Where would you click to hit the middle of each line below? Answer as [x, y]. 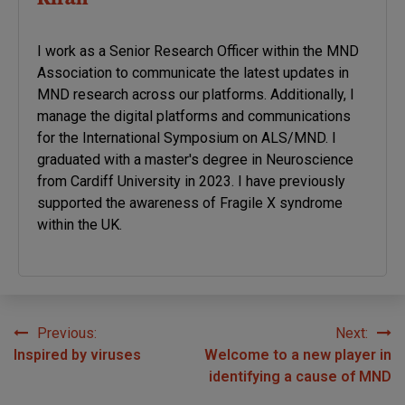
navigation [66, 370]
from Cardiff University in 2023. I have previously [191, 182]
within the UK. [80, 225]
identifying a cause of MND [300, 377]
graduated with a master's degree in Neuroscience [195, 160]
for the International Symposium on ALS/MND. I [187, 138]
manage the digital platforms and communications [194, 117]
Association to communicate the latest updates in [193, 73]
